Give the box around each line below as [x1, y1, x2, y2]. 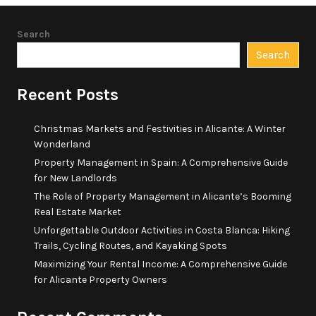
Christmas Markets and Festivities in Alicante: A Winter [34, 123, 286, 135]
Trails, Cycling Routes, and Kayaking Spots [34, 240, 227, 252]
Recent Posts [17, 85, 119, 104]
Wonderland [34, 138, 90, 150]
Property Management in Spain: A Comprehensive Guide [34, 157, 288, 169]
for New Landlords [34, 172, 117, 184]
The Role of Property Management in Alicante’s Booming [34, 190, 291, 202]
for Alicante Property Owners [34, 274, 167, 286]
